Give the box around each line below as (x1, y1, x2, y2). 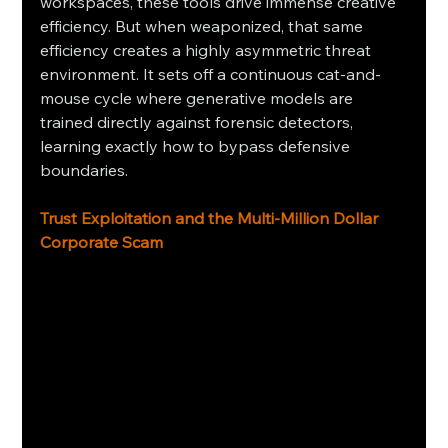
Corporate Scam (40, 232, 164, 253)
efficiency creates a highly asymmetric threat (40, 40, 376, 61)
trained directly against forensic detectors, (40, 112, 358, 133)
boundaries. (40, 160, 129, 181)
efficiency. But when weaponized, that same (40, 16, 368, 37)
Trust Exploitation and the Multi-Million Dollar (40, 208, 383, 229)
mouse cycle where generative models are (40, 88, 358, 109)
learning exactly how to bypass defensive (40, 136, 355, 157)
